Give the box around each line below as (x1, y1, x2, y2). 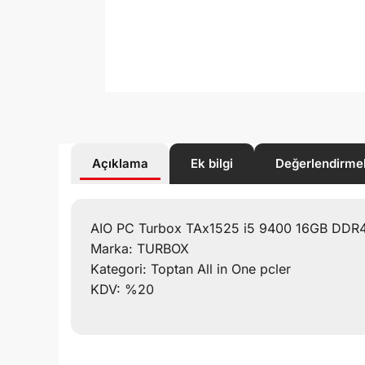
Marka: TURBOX (90, 240, 189, 257)
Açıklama (92, 155, 148, 171)
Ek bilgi (191, 155, 233, 171)
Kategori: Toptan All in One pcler (90, 260, 291, 277)
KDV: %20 (90, 280, 154, 297)
